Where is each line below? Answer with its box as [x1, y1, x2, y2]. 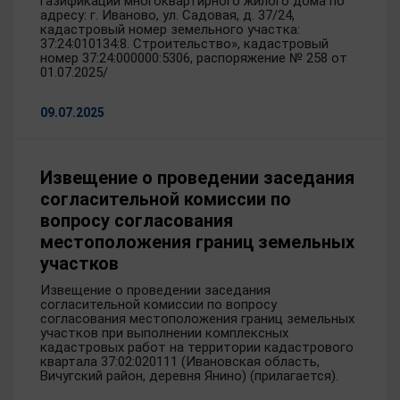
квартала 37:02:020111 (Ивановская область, [40, 354, 320, 370]
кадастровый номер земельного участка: [40, 21, 300, 37]
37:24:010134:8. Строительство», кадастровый [40, 36, 329, 52]
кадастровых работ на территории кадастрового [40, 339, 354, 355]
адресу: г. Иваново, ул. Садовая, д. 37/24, [40, 7, 295, 23]
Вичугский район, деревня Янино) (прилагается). [40, 368, 346, 384]
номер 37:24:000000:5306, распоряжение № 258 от [40, 50, 347, 66]
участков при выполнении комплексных [40, 325, 288, 341]
